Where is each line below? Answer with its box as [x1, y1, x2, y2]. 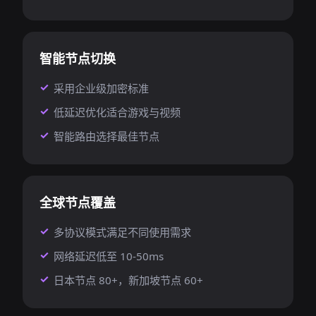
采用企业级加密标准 [54, 81, 149, 95]
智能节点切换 [39, 50, 116, 67]
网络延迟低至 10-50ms [54, 249, 164, 263]
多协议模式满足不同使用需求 [54, 225, 191, 239]
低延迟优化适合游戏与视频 [54, 105, 181, 119]
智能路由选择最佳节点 [54, 129, 159, 143]
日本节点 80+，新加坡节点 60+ [54, 273, 203, 287]
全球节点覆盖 [39, 194, 116, 211]
